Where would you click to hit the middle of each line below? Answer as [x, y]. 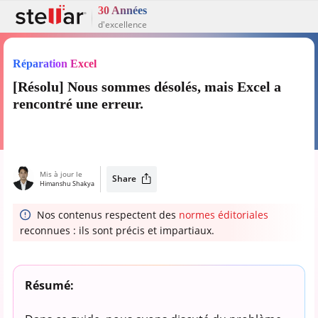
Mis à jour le [61, 174]
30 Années [122, 11]
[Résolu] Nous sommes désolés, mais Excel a [147, 86]
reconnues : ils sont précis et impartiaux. [117, 230]
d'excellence [122, 24]
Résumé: [49, 285]
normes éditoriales [223, 214]
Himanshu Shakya [67, 183]
